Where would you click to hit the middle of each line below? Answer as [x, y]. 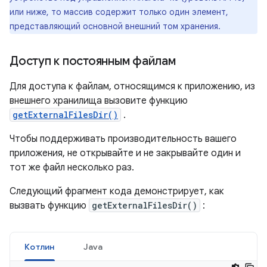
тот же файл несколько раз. [72, 167]
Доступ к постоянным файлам [93, 61]
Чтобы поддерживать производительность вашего [123, 139]
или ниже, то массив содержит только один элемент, [119, 12]
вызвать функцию [49, 206]
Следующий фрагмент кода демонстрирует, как [117, 191]
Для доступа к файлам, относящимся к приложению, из [132, 86]
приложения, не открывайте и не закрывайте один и [125, 153]
